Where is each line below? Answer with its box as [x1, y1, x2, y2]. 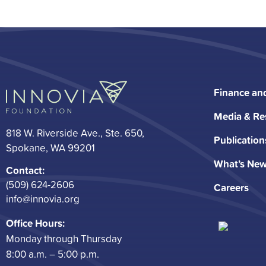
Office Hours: [6, 215, 65, 230]
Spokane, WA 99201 [6, 140, 95, 154]
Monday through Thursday [6, 231, 122, 245]
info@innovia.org [6, 191, 80, 205]
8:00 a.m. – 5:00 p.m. [6, 246, 99, 261]
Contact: [6, 162, 45, 178]
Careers [214, 179, 249, 195]
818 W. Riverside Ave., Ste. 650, [6, 125, 144, 140]
